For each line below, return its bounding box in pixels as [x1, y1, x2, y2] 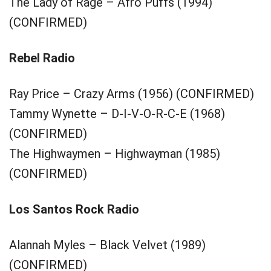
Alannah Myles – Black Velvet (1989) [9, 238, 206, 252]
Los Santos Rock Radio [9, 202, 139, 217]
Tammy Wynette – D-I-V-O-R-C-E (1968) [9, 106, 225, 121]
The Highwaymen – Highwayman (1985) [9, 146, 220, 161]
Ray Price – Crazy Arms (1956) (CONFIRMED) [9, 87, 254, 101]
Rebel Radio [9, 51, 75, 65]
